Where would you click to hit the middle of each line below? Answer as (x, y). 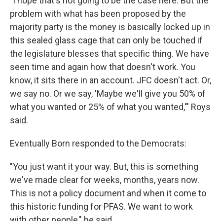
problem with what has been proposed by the (98, 13)
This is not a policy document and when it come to (108, 193)
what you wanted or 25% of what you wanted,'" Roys (110, 107)
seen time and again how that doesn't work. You (103, 67)
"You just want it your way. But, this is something (104, 166)
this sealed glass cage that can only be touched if (106, 40)
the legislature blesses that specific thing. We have (110, 53)
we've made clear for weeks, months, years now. (105, 180)
